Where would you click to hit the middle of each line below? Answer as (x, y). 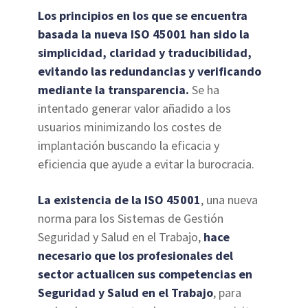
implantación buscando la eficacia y (129, 146)
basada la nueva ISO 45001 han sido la (144, 34)
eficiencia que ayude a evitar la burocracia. (146, 164)
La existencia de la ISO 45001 (120, 200)
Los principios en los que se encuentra (143, 16)
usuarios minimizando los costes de (130, 127)
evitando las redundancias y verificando (150, 71)
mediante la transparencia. (114, 90)
